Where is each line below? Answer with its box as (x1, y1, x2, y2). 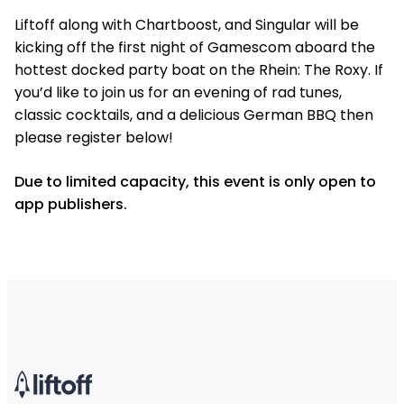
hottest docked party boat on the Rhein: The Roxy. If (14, 60, 383, 80)
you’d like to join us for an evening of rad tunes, (14, 82, 342, 103)
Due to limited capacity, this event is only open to (14, 171, 376, 192)
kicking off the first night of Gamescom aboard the (14, 37, 375, 58)
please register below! (14, 127, 173, 148)
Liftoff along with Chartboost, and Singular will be (14, 14, 359, 35)
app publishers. (14, 194, 127, 215)
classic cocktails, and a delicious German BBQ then (14, 105, 373, 125)
